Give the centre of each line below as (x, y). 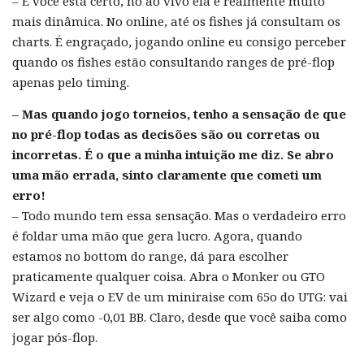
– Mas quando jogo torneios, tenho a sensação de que (179, 113)
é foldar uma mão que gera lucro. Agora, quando (157, 235)
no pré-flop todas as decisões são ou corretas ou (166, 134)
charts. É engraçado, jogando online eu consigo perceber (179, 41)
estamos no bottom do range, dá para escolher (150, 256)
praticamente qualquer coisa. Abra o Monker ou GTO (169, 276)
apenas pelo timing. (71, 82)
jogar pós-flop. (55, 337)
